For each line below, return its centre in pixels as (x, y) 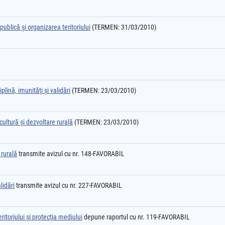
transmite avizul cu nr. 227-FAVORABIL (68, 185)
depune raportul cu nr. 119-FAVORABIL (136, 217)
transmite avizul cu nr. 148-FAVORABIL (71, 154)
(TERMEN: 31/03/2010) (123, 27)
